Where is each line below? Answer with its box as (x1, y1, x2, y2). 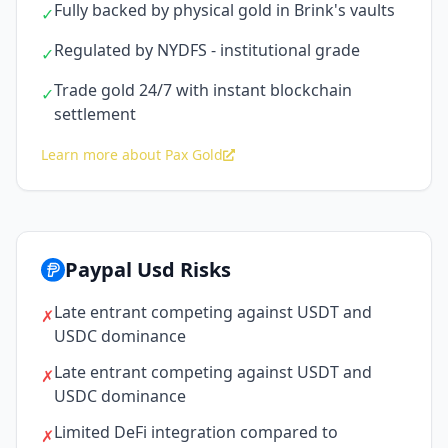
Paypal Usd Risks (65, 256, 231, 284)
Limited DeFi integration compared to (54, 421, 338, 444)
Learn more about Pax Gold (41, 145, 223, 165)
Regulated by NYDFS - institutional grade (54, 39, 360, 62)
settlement (54, 103, 136, 126)
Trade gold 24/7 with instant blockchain (54, 79, 352, 102)
